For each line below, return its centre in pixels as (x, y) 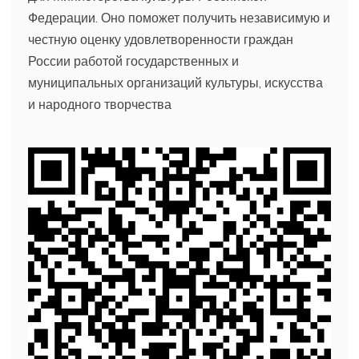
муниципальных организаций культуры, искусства (175, 82)
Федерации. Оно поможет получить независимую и (179, 17)
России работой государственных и (133, 61)
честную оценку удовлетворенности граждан (161, 39)
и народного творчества (100, 104)
